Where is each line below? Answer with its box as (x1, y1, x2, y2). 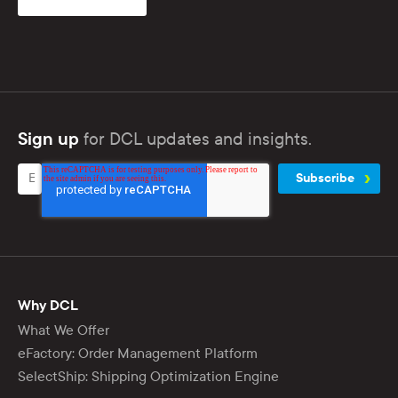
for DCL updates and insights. (79, 128, 312, 149)
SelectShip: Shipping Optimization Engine (18, 367, 279, 385)
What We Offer (18, 321, 109, 338)
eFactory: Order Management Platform (18, 344, 258, 362)
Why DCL (18, 297, 78, 314)
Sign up (18, 129, 79, 149)
